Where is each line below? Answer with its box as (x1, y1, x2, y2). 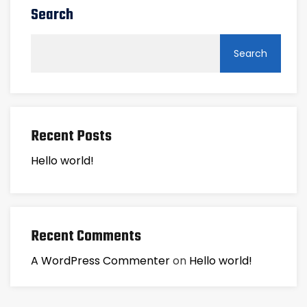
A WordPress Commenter (31, 253, 170, 269)
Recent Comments (31, 225, 141, 248)
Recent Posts (31, 125, 112, 148)
